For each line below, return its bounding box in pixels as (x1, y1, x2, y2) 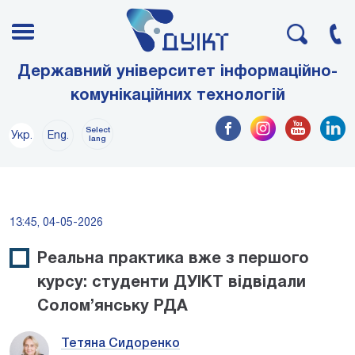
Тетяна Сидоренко (61, 338, 180, 349)
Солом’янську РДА (37, 299, 188, 314)
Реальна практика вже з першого (37, 251, 309, 266)
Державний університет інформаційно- (17, 64, 338, 79)
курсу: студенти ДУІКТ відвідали (37, 275, 306, 290)
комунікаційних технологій (70, 88, 285, 103)
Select (85, 126, 110, 134)
